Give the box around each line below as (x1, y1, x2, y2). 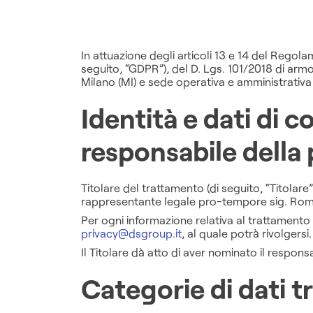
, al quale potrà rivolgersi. (181, 226, 312, 240)
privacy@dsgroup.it (80, 226, 182, 240)
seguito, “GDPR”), (80, 61, 172, 75)
